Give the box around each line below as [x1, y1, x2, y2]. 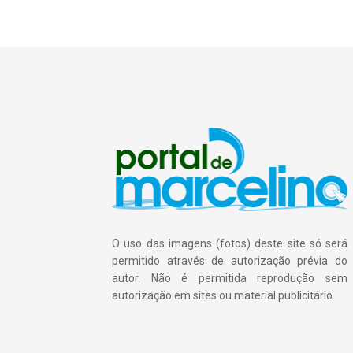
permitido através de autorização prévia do [112, 255, 347, 268]
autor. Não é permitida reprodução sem [112, 272, 347, 285]
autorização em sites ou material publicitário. [112, 289, 335, 303]
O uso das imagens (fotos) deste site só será [112, 237, 347, 251]
